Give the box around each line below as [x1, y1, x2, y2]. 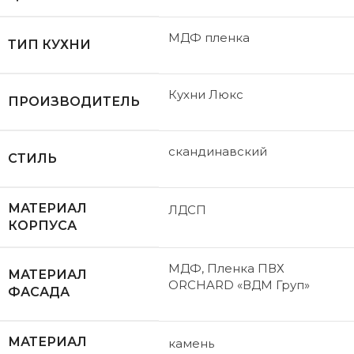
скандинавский [168, 144, 267, 160]
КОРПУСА [8, 218, 77, 234]
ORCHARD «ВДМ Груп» [168, 277, 310, 293]
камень [168, 336, 214, 352]
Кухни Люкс [168, 87, 243, 103]
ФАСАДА [8, 284, 70, 300]
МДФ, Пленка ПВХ [168, 261, 284, 277]
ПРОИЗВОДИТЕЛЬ [8, 94, 140, 110]
